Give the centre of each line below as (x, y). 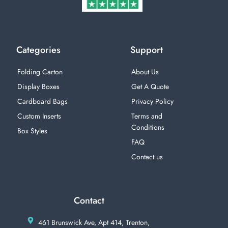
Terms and (147, 116)
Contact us (147, 156)
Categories (38, 50)
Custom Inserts (39, 116)
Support (147, 50)
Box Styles (32, 131)
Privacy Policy (152, 101)
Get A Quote (150, 86)
